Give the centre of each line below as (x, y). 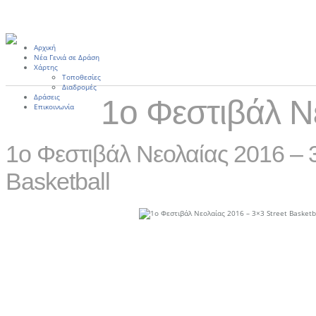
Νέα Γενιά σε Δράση (67, 57)
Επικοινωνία (54, 107)
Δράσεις (47, 97)
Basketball (58, 181)
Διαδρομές (79, 87)
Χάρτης (46, 67)
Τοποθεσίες (81, 77)
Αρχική (45, 47)
